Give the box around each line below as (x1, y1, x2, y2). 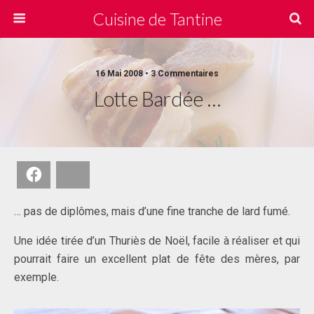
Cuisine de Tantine (92, 8, 222, 29)
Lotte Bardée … (94, 87, 220, 111)
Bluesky (83, 168, 117, 180)
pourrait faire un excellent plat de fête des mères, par (14, 252, 300, 266)
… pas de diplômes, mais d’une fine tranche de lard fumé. (14, 205, 290, 218)
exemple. (14, 271, 59, 284)
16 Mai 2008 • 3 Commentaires (95, 69, 219, 78)
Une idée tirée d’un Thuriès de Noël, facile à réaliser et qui (14, 234, 300, 247)
